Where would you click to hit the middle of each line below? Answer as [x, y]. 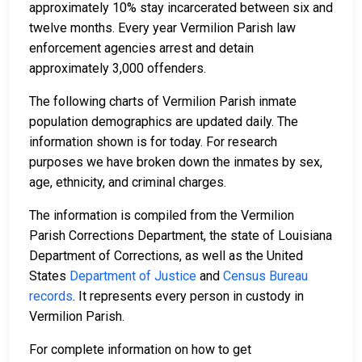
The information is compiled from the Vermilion [162, 216]
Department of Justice [133, 276]
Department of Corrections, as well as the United [166, 256]
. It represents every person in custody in [188, 297]
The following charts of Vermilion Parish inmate [163, 102]
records [51, 297]
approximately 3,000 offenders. [118, 69]
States [49, 276]
